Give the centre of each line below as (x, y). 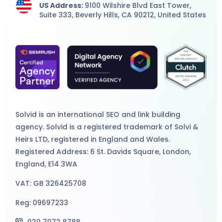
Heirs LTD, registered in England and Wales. (93, 139)
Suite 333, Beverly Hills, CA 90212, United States (122, 15)
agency (29, 127)
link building (159, 114)
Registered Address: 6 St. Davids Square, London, (103, 151)
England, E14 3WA (47, 164)
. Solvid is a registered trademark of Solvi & (121, 127)
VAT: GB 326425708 (51, 183)
